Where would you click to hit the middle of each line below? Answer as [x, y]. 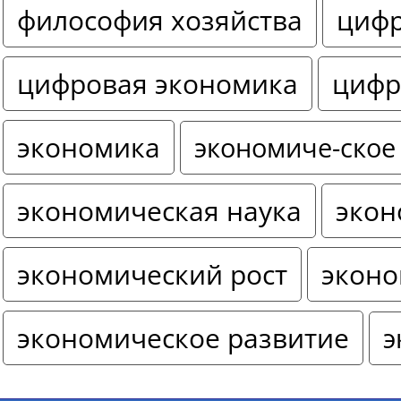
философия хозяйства [160, 21]
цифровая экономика [158, 84]
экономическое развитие [183, 338]
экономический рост [152, 275]
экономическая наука [159, 211]
